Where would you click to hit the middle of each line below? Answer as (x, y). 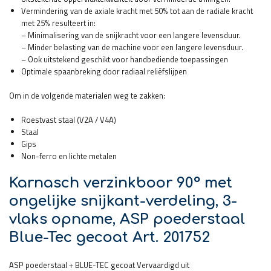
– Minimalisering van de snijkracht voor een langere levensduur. (131, 35)
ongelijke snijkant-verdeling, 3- (123, 201)
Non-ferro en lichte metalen (69, 156)
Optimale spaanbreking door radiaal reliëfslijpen (104, 71)
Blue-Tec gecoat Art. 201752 (109, 237)
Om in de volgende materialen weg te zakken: (87, 95)
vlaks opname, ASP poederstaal (127, 219)
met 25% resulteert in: (58, 23)
